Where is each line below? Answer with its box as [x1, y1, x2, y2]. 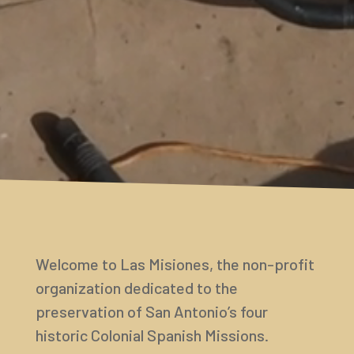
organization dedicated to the [35, 277, 238, 297]
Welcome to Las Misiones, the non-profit [35, 254, 314, 273]
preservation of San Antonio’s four [35, 301, 268, 321]
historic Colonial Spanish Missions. [35, 325, 269, 345]
